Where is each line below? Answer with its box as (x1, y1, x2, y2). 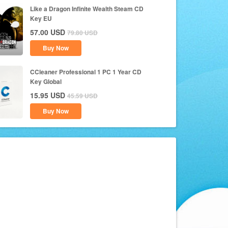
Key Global (30, 77, 62, 86)
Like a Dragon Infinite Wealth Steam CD (30, 4, 144, 13)
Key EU (30, 14, 52, 23)
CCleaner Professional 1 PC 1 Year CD (30, 67, 141, 76)
